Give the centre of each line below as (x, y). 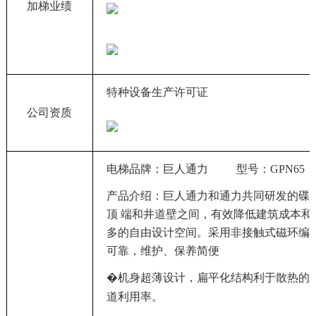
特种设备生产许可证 (158, 92)
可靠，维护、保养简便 (163, 251)
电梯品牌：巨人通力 (172, 169)
